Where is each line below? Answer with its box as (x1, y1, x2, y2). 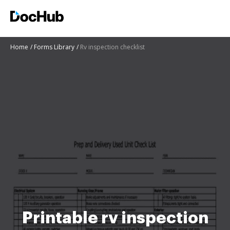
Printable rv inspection (22, 209, 208, 226)
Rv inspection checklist (80, 43, 145, 51)
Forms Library (34, 43, 74, 51)
